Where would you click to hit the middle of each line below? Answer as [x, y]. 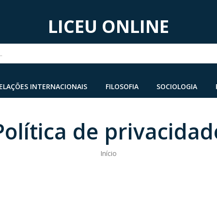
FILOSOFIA [122, 86]
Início [108, 153]
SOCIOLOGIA [177, 86]
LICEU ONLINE [108, 26]
